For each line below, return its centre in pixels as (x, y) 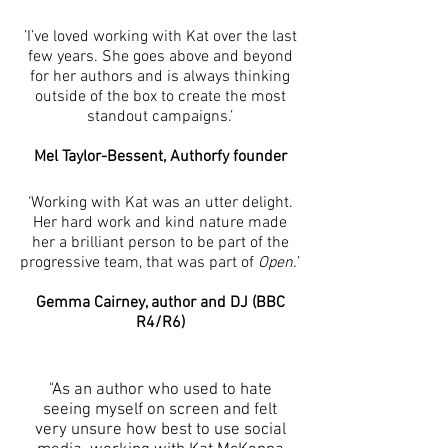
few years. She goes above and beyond (160, 57)
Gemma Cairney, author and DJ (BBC (160, 303)
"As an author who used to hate (160, 390)
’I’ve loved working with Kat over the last (160, 37)
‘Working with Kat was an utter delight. (160, 203)
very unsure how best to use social (160, 430)
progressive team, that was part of (139, 263)
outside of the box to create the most (160, 97)
